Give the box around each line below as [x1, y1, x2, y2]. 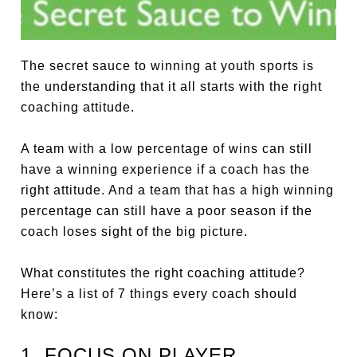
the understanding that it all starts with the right [21, 79, 323, 93]
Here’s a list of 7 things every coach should [21, 286, 298, 300]
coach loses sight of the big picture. [21, 224, 249, 238]
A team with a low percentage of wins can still [21, 141, 313, 155]
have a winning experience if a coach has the [21, 162, 311, 176]
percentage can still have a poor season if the [21, 203, 313, 218]
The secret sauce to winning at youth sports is [21, 58, 315, 73]
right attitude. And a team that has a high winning [21, 182, 335, 197]
